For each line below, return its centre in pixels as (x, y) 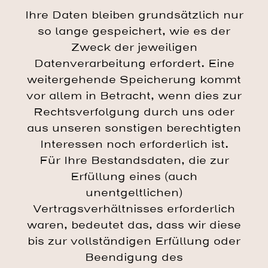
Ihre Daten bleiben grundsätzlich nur (134, 15)
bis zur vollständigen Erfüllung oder (134, 241)
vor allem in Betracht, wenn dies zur (134, 96)
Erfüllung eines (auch (134, 176)
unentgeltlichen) (134, 193)
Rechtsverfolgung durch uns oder (134, 112)
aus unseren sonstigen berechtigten (134, 128)
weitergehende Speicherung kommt (134, 80)
